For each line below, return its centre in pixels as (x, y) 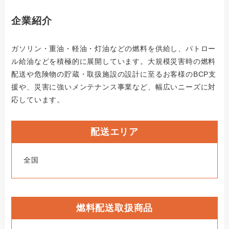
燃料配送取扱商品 (114, 208)
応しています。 (38, 99)
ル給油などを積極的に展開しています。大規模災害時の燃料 (114, 61)
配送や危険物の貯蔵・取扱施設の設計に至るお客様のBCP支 (114, 74)
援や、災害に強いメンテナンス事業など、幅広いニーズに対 (114, 87)
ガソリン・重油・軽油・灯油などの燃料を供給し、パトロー (114, 48)
